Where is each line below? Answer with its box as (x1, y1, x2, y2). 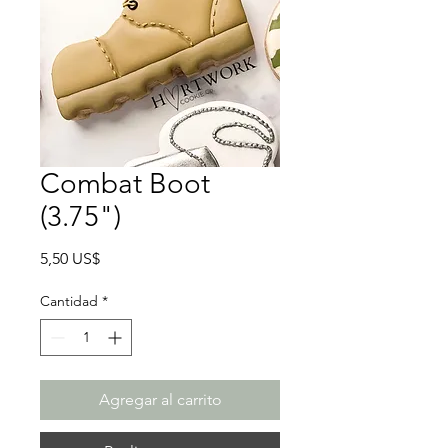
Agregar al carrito (98, 390, 222, 410)
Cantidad (40, 292, 98, 311)
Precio (99, 248, 144, 268)
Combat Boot (40, 167, 210, 201)
